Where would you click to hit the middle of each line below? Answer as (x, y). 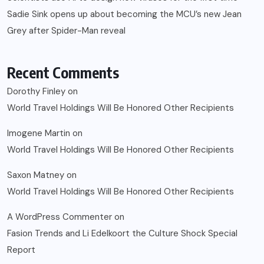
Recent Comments (63, 72)
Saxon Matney (36, 175)
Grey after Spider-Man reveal (66, 30)
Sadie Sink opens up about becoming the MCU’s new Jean (124, 14)
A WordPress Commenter (60, 217)
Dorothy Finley (36, 91)
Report (21, 250)
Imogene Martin (39, 133)
